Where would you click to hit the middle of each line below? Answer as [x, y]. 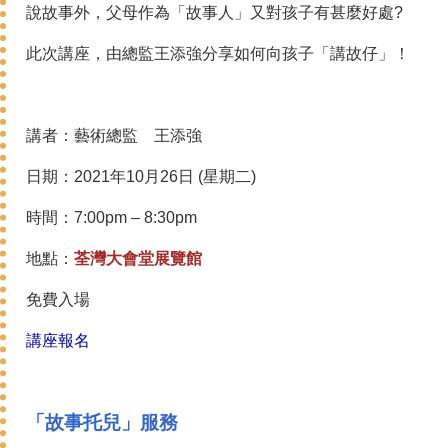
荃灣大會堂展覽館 [138, 258]
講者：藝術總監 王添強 [114, 135]
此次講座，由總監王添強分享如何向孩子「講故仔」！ [218, 53]
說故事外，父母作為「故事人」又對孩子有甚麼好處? [214, 12]
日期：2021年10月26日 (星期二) [141, 176]
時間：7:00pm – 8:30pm [111, 217]
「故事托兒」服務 [102, 422]
